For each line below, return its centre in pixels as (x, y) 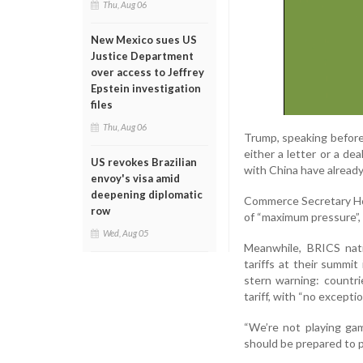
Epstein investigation (146, 88)
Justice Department (142, 56)
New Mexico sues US (144, 40)
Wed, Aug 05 (126, 233)
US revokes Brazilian (144, 162)
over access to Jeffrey (147, 72)
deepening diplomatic (147, 194)
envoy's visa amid (135, 178)
